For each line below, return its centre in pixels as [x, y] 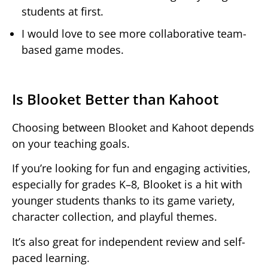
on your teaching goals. [71, 143]
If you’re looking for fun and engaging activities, [131, 168]
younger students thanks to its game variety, [124, 201]
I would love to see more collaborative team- [134, 33]
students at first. [63, 11]
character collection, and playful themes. [115, 217]
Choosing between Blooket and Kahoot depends [133, 127]
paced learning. [51, 258]
